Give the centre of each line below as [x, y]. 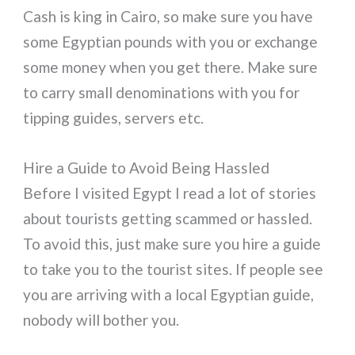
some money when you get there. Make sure [171, 67]
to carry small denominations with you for [162, 93]
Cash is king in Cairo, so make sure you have [168, 17]
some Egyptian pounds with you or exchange [171, 42]
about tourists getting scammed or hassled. [168, 218]
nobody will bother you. [101, 319]
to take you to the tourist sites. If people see [174, 269]
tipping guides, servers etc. [114, 118]
